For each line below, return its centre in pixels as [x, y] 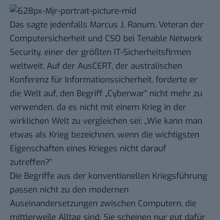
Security [25, 52]
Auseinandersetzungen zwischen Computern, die [103, 203]
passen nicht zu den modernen [69, 190]
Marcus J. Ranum [122, 25]
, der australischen [147, 66]
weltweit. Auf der [44, 66]
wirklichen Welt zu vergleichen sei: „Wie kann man [106, 121]
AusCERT [95, 66]
